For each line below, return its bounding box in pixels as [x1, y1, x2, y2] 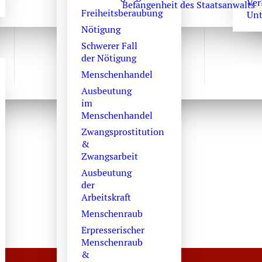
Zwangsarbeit [81, 150, 138, 163]
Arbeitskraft [81, 191, 131, 204]
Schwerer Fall [81, 40, 137, 52]
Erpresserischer [81, 224, 144, 236]
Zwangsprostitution [81, 126, 164, 138]
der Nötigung [81, 52, 136, 64]
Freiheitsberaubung [81, 7, 163, 19]
